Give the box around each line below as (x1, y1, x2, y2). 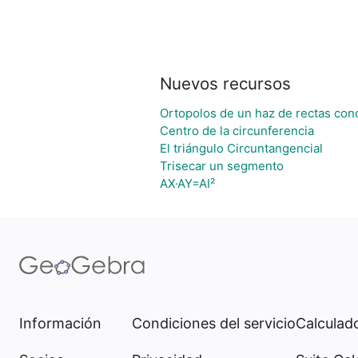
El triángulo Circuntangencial (160, 141, 323, 156)
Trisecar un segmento (160, 158, 284, 173)
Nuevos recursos (160, 74, 291, 93)
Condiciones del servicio (132, 315, 296, 332)
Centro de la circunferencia (160, 123, 314, 138)
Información (19, 315, 101, 332)
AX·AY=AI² (160, 176, 215, 191)
